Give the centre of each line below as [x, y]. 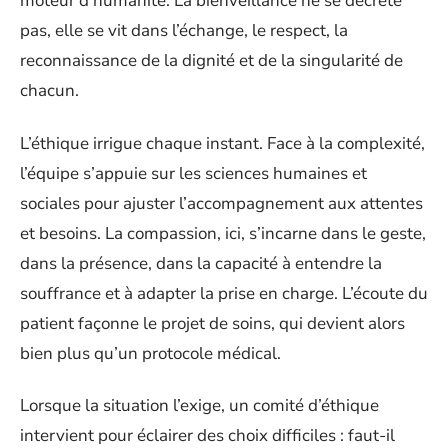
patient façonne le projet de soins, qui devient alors [212, 323]
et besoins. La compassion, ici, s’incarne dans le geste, [223, 233]
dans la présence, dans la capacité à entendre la [201, 263]
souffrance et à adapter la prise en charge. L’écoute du [224, 293]
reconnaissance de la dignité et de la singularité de [211, 60]
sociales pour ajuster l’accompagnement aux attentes [221, 203]
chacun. [49, 90]
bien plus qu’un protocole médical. [150, 353]
